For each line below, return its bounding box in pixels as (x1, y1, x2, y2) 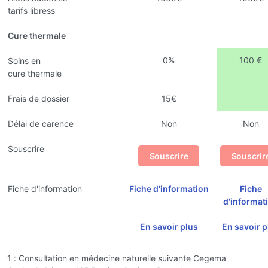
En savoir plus (139, 221, 198, 232)
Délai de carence (8, 118, 74, 129)
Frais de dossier (8, 93, 69, 103)
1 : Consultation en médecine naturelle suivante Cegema (7, 252, 226, 263)
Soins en (8, 55, 41, 66)
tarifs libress (8, 5, 55, 16)
